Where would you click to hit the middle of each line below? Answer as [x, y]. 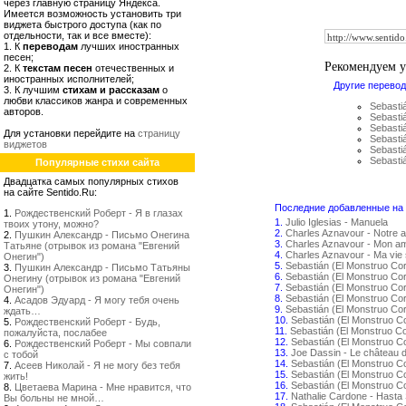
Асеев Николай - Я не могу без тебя [97, 365]
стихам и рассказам [111, 90]
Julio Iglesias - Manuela [337, 222]
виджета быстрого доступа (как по [82, 24]
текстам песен [58, 68]
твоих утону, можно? [51, 224]
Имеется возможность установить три [92, 14]
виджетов [25, 144]
